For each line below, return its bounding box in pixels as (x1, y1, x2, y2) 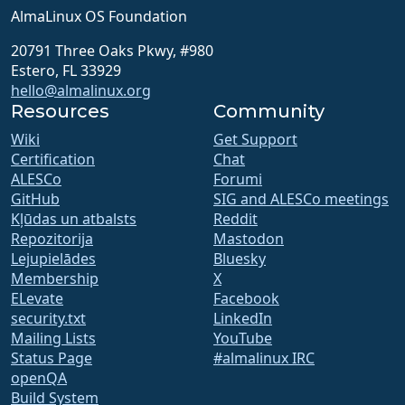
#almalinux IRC (213, 347, 315, 368)
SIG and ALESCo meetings (213, 188, 389, 209)
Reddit (213, 208, 258, 229)
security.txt (11, 307, 86, 328)
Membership (11, 268, 99, 288)
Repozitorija (11, 228, 93, 249)
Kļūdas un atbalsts (11, 208, 137, 229)
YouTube (213, 327, 272, 348)
